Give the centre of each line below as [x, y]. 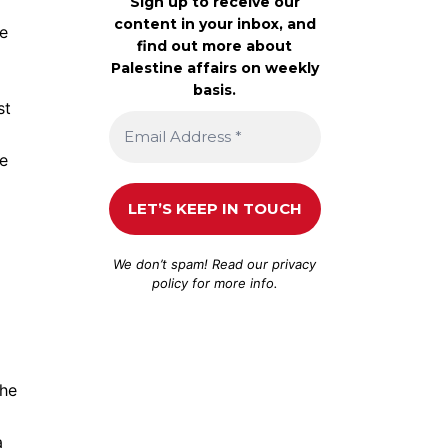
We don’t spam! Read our [193, 263]
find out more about [215, 45]
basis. [215, 89]
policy [169, 282]
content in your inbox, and [214, 23]
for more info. [232, 282]
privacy [294, 263]
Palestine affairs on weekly [214, 67]
